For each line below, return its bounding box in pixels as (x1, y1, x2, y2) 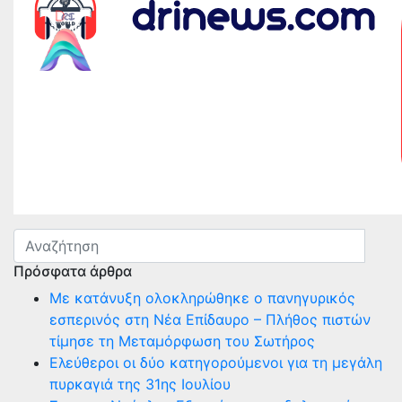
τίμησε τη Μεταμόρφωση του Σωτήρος (49, 332, 315, 350)
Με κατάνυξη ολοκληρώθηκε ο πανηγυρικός (49, 289, 355, 307)
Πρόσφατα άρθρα (13, 262, 132, 280)
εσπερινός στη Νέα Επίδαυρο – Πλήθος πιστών (49, 310, 371, 328)
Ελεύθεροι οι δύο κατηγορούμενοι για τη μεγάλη (49, 354, 382, 371)
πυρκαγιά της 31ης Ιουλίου (49, 375, 231, 393)
